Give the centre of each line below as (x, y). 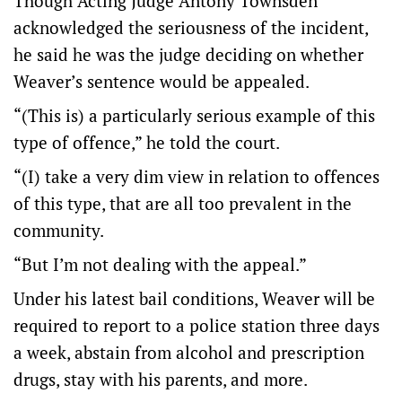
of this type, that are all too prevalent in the (183, 204)
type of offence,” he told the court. (147, 143)
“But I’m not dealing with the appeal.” (160, 265)
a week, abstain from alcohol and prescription (189, 353)
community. (59, 231)
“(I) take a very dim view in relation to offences (197, 177)
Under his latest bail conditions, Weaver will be (194, 299)
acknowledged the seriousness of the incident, (191, 28)
